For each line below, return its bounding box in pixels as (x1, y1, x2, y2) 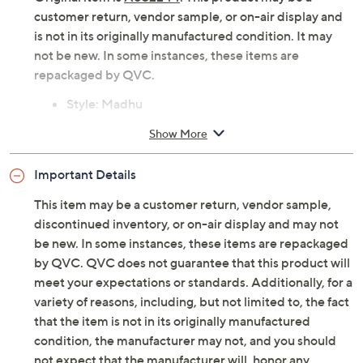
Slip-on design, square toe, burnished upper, (66, 115, 322, 131)
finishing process (66, 154, 163, 170)
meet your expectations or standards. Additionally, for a (34, 274, 352, 290)
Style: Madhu (66, 96, 143, 112)
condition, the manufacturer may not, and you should (34, 332, 336, 348)
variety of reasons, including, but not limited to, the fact (34, 293, 349, 310)
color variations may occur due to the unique (66, 135, 320, 151)
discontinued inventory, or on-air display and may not (34, 216, 339, 232)
